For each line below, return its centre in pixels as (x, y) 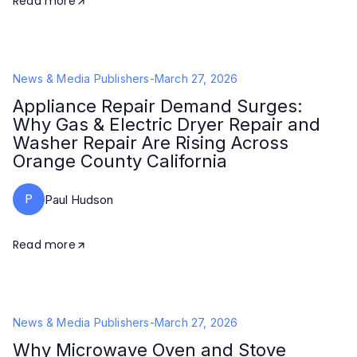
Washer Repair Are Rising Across (151, 143)
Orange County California (120, 161)
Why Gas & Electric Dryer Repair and (167, 124)
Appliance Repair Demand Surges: (158, 106)
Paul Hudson (79, 199)
